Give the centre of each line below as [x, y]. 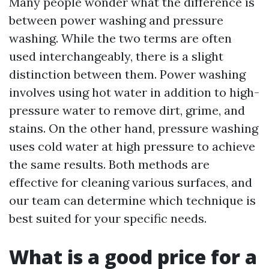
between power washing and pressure [116, 20]
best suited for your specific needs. [108, 218]
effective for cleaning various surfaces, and [131, 182]
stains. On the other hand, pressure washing [134, 128]
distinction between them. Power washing [127, 74]
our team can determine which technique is [132, 200]
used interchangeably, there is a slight [116, 56]
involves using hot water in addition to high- [134, 92]
